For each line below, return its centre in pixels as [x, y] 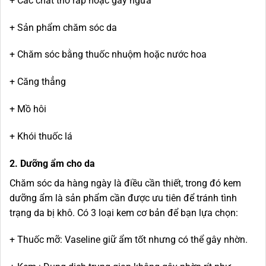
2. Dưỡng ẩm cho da [52, 163]
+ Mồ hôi [28, 109]
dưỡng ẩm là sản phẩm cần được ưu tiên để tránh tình [123, 198]
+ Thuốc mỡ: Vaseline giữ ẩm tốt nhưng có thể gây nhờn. [129, 240]
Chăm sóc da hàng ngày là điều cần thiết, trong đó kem [125, 183]
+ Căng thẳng [38, 82]
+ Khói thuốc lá [41, 136]
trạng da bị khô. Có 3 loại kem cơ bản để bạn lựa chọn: [126, 213]
